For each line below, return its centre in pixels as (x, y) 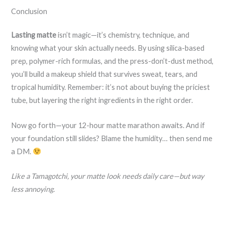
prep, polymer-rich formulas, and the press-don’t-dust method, (113, 61)
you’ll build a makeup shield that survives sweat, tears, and (104, 74)
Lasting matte (34, 35)
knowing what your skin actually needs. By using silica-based (108, 48)
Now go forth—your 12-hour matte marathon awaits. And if (108, 125)
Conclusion (29, 11)
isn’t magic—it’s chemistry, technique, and (123, 35)
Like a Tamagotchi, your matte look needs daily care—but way (108, 176)
